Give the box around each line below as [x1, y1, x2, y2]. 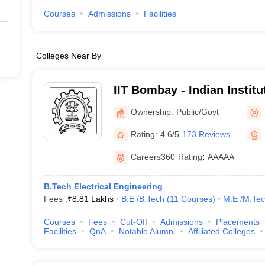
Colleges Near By [35, 51, 101, 60]
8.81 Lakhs [72, 194, 114, 203]
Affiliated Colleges [188, 227, 255, 236]
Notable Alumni [118, 227, 175, 236]
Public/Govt [176, 106, 219, 117]
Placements [215, 217, 260, 227]
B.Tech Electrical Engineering [43, 182, 163, 191]
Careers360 [130, 152, 175, 161]
